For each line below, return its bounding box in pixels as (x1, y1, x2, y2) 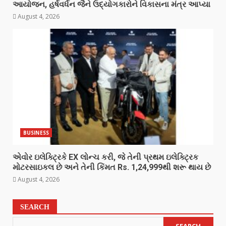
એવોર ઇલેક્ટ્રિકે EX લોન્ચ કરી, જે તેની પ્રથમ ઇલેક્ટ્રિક (13, 152, 198, 162)
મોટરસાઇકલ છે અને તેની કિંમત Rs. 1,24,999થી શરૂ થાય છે (13, 162, 211, 172)
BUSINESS (23, 129, 49, 136)
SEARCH (20, 203, 49, 211)
